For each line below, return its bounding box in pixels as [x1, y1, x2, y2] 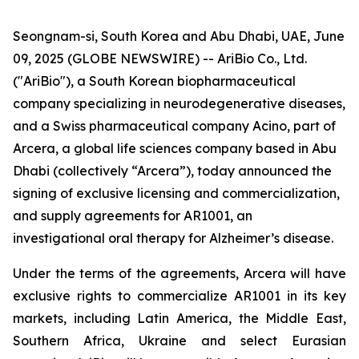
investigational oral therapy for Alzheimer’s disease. [13, 230, 333, 246]
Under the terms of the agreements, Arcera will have [13, 265, 346, 281]
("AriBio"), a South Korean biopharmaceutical [13, 73, 296, 89]
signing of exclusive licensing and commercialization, [13, 185, 340, 201]
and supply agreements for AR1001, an [13, 208, 252, 224]
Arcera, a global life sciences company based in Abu [13, 140, 337, 156]
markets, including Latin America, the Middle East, [13, 310, 346, 326]
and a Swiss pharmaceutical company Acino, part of [13, 118, 336, 134]
